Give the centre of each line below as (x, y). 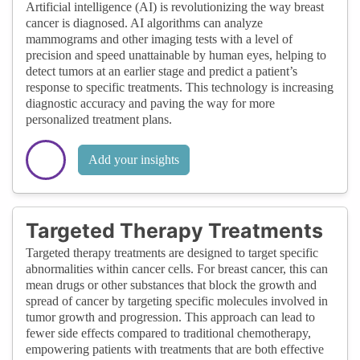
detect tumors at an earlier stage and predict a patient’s (162, 71)
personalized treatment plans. (99, 119)
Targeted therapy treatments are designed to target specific (172, 252)
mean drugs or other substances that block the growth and (171, 284)
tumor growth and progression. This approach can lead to (170, 317)
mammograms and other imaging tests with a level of (159, 39)
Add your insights (134, 159)
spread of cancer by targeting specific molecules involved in (177, 301)
